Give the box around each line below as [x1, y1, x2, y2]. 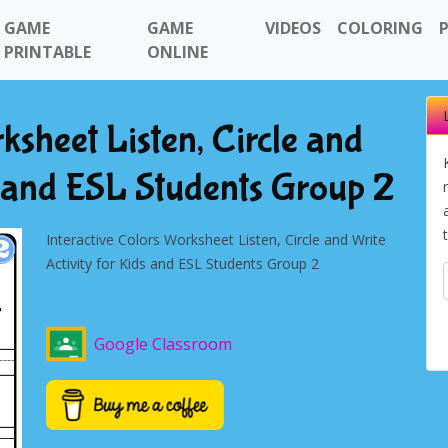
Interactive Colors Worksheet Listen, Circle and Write [46, 230, 386, 249]
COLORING [337, 17, 424, 39]
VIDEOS [265, 17, 322, 39]
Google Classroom [94, 333, 232, 355]
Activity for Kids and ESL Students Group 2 [46, 254, 319, 273]
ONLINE [146, 41, 208, 63]
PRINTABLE [4, 41, 91, 63]
